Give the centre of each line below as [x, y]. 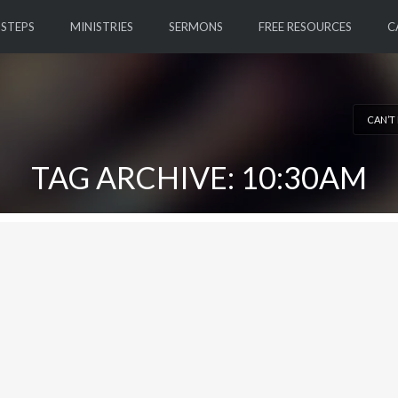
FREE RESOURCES [305, 27]
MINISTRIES [101, 27]
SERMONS [195, 27]
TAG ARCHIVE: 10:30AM [199, 177]
